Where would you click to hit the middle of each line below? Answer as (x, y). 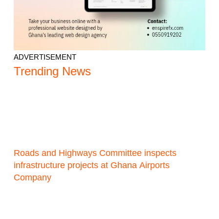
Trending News (53, 71)
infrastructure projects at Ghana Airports (92, 165)
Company (33, 178)
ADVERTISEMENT (45, 57)
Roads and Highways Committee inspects (95, 153)
